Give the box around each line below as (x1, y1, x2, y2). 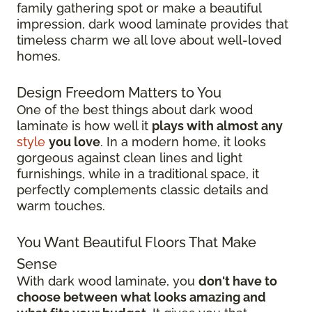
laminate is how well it (17, 118, 152, 133)
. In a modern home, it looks (100, 134, 266, 149)
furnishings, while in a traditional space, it (17, 166, 259, 181)
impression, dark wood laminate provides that (17, 16, 288, 31)
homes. (17, 48, 61, 63)
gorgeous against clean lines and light (17, 150, 242, 165)
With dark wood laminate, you (17, 273, 198, 288)
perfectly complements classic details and (17, 182, 268, 197)
